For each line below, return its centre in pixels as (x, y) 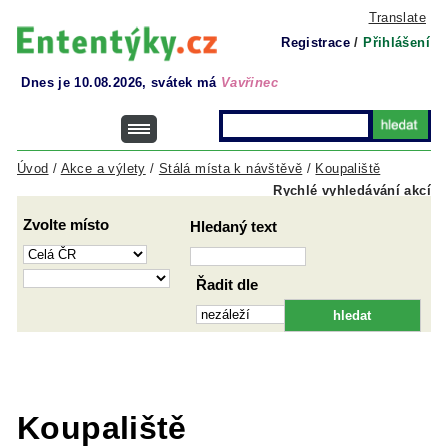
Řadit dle (226, 284)
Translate (397, 17)
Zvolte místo (66, 224)
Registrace (315, 42)
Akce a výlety (103, 168)
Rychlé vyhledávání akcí (352, 190)
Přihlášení (396, 42)
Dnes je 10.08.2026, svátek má (121, 82)
